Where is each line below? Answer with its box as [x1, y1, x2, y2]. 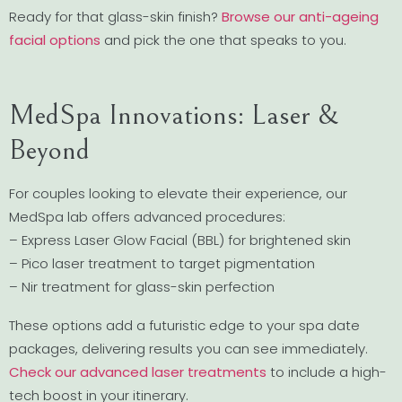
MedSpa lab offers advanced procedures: [9, 207, 285, 227]
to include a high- [267, 363, 387, 382]
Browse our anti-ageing [222, 6, 379, 26]
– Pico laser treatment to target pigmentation [9, 254, 315, 274]
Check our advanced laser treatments [9, 363, 267, 382]
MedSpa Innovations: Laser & [9, 99, 339, 133]
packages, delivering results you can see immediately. [9, 339, 368, 359]
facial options [9, 30, 100, 49]
